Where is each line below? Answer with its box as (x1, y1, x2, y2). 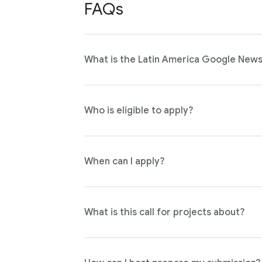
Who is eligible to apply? (84, 105, 193, 116)
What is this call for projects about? (84, 206, 244, 218)
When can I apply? (84, 156, 164, 167)
